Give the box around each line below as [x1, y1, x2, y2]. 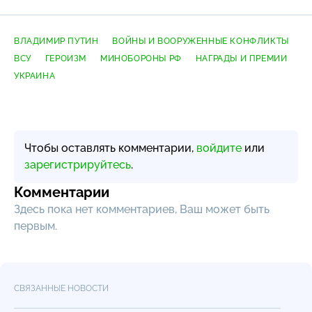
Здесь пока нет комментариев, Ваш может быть [14, 202, 270, 216]
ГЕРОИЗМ [45, 53, 87, 63]
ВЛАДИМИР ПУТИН [14, 36, 99, 46]
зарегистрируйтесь [24, 157, 131, 171]
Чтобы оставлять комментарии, [24, 141, 196, 155]
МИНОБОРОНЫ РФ [100, 53, 182, 63]
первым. [14, 219, 57, 233]
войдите [196, 141, 242, 155]
